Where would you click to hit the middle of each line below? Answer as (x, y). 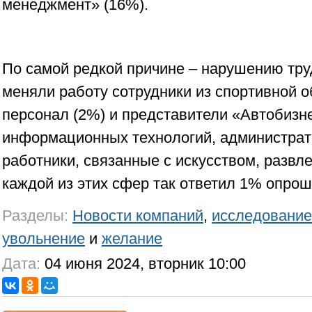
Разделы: (35, 216)
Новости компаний (138, 216)
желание (132, 239)
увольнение (44, 239)
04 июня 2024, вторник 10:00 (143, 264)
